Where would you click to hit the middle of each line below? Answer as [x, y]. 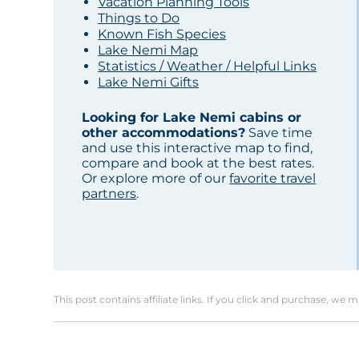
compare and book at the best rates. [198, 163]
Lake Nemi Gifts [149, 83]
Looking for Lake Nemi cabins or [192, 118]
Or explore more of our [156, 179]
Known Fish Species [162, 34]
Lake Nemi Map [148, 50]
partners [109, 194]
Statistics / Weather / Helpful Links [208, 67]
